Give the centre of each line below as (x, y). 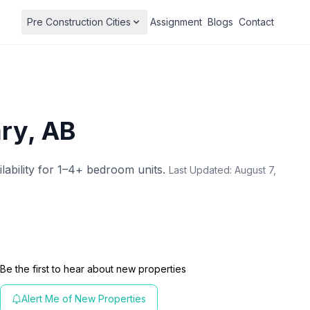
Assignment (176, 22)
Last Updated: (202, 170)
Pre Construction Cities (79, 22)
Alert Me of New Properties (84, 299)
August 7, (255, 170)
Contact (256, 22)
